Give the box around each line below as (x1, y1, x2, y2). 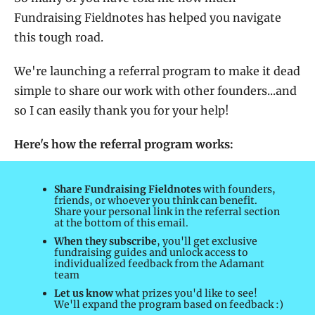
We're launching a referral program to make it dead (14, 64, 300, 79)
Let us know (54, 287, 113, 300)
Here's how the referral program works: (14, 137, 236, 152)
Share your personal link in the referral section (54, 205, 280, 219)
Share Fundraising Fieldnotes (54, 183, 201, 196)
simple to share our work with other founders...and (14, 84, 297, 98)
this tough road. (14, 30, 106, 45)
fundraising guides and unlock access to (54, 246, 248, 259)
